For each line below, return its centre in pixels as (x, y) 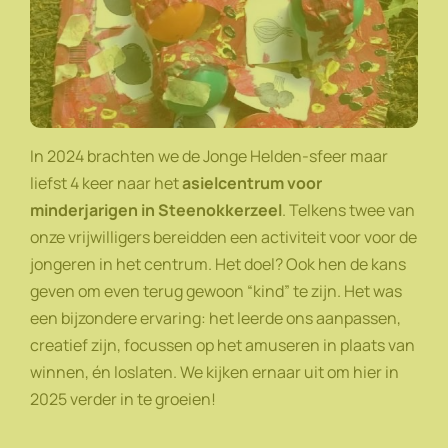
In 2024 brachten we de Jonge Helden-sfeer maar (209, 156)
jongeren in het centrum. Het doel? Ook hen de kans (218, 264)
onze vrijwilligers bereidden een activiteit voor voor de (223, 237)
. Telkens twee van (348, 210)
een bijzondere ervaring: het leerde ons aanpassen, (215, 318)
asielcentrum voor (252, 183)
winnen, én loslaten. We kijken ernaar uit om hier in (214, 372)
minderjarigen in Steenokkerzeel (156, 210)
